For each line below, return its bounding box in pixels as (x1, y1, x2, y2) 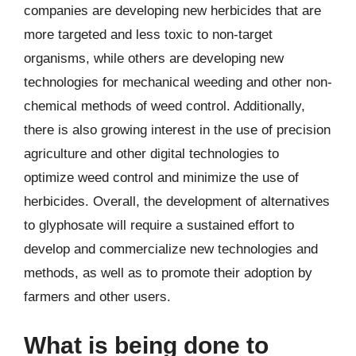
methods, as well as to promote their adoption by (24, 265, 312, 281)
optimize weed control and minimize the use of (24, 169, 299, 185)
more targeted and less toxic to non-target (24, 26, 273, 42)
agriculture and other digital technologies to (24, 145, 279, 161)
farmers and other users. (24, 288, 171, 304)
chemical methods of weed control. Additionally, (24, 98, 305, 114)
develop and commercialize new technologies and (24, 241, 318, 257)
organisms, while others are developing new (24, 50, 284, 66)
